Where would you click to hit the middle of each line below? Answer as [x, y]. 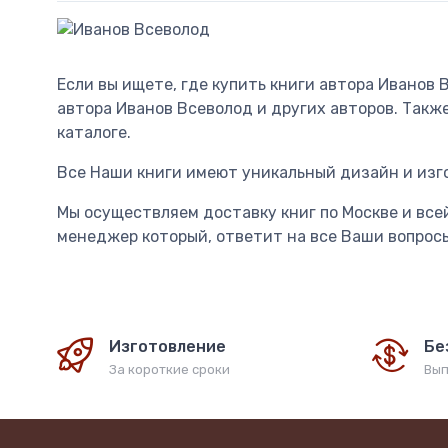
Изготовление [167, 346]
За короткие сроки [169, 369]
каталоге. [94, 132]
